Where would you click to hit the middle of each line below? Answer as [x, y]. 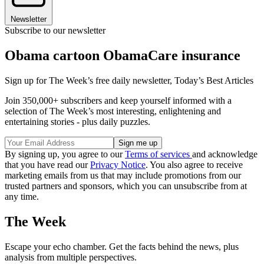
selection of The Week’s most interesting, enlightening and [113, 111]
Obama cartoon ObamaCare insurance [123, 56]
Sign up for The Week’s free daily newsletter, [90, 81]
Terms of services [159, 154]
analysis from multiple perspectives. [71, 257]
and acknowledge [225, 154]
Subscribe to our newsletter [55, 31]
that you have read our [47, 165]
